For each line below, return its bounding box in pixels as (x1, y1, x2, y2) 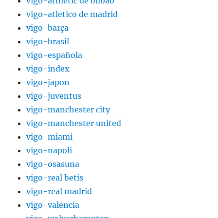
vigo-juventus (26, 91, 82, 101)
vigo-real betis (26, 173, 84, 183)
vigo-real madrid (26, 186, 92, 197)
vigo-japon (26, 77, 70, 88)
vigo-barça (26, 23, 69, 33)
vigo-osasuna (26, 159, 80, 169)
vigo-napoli (26, 145, 73, 156)
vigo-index (26, 64, 70, 74)
